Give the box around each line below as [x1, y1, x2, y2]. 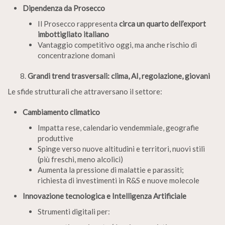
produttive [38, 133, 73, 143]
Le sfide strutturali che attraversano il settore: [8, 86, 162, 96]
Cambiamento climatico [23, 107, 100, 117]
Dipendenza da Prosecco [23, 3, 105, 13]
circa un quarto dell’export [119, 19, 206, 28]
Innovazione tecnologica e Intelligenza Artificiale [23, 191, 186, 200]
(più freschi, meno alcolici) [38, 154, 123, 164]
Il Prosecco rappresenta [38, 19, 119, 28]
